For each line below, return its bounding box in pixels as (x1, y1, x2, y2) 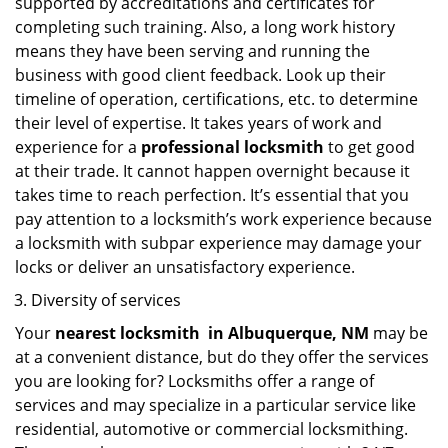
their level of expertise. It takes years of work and (15, 112, 382, 134)
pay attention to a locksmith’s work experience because (15, 208, 432, 230)
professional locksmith (141, 136, 324, 158)
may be (369, 322, 428, 344)
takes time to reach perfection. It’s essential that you (15, 184, 409, 206)
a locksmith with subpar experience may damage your (15, 232, 422, 254)
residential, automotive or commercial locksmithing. (15, 418, 408, 440)
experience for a (15, 136, 141, 158)
